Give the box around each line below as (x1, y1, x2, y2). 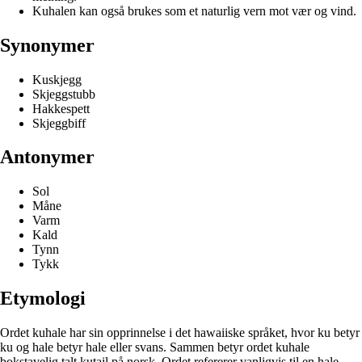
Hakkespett (32, 101, 90, 116)
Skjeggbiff (32, 116, 86, 130)
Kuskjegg (32, 72, 82, 86)
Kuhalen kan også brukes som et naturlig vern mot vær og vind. (32, 3, 356, 18)
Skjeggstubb (32, 86, 95, 101)
